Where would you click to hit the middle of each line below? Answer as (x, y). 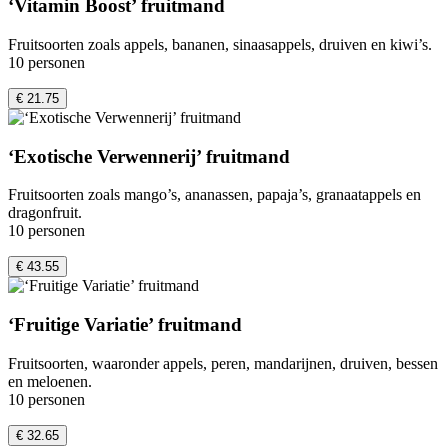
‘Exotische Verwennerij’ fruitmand (149, 156)
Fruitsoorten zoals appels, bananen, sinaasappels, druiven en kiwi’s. (220, 44)
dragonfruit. (45, 213)
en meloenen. (50, 381)
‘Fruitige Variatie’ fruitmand (125, 324)
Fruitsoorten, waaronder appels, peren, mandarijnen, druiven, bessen (223, 363)
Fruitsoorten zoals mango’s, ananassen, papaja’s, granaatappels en (214, 195)
